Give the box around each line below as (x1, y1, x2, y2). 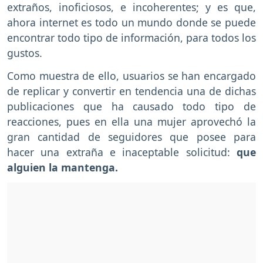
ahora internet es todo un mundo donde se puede (7, 15, 256, 30)
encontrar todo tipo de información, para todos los (7, 31, 256, 45)
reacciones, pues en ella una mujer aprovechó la (7, 114, 256, 129)
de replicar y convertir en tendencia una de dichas (7, 84, 256, 99)
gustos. (7, 46, 42, 60)
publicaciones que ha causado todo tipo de (7, 99, 256, 114)
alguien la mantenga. (7, 160, 118, 175)
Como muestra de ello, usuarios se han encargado (7, 69, 256, 83)
